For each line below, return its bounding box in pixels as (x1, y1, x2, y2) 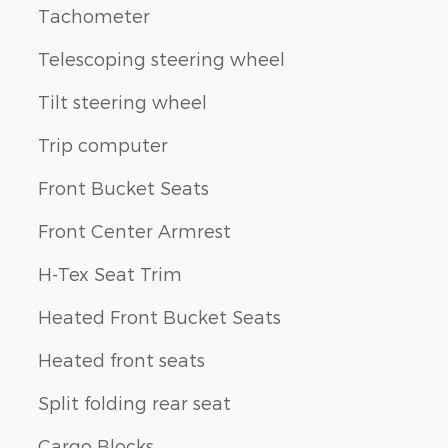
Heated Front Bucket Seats (38, 306, 281, 328)
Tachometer (38, 5, 150, 27)
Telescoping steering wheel (38, 48, 285, 70)
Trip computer (38, 134, 168, 156)
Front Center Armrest (38, 220, 231, 242)
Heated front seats (38, 349, 205, 371)
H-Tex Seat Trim (38, 263, 182, 285)
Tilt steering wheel (38, 91, 207, 113)
